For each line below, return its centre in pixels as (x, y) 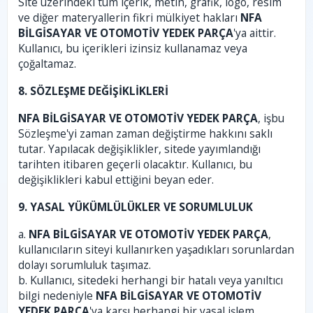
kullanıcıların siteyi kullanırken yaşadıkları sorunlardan (156, 249)
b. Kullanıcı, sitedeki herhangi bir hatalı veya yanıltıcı (151, 280)
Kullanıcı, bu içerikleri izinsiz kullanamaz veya (133, 48)
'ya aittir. (255, 33)
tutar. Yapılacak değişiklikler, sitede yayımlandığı (139, 149)
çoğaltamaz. (47, 64)
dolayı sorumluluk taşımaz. (85, 265)
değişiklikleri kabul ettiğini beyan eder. (116, 180)
